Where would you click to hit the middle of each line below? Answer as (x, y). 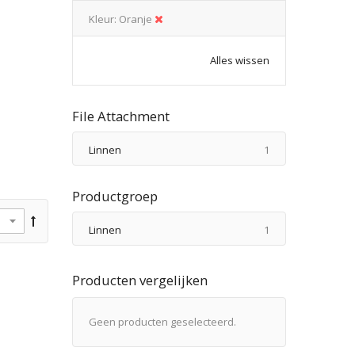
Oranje (136, 19)
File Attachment (121, 116)
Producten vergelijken (140, 280)
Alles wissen (240, 60)
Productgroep (115, 196)
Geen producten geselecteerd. (162, 321)
